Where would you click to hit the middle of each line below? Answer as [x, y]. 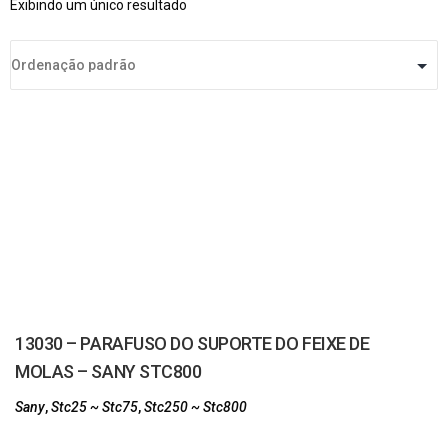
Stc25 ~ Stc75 [94, 407]
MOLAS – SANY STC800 [108, 371]
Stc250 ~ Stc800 [195, 407]
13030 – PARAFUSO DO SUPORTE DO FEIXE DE [192, 343]
